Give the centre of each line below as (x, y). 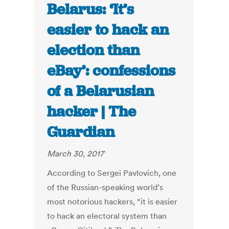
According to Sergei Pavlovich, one (112, 173)
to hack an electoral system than (107, 216)
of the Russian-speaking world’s (105, 187)
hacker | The (92, 112)
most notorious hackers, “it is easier (112, 202)
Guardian (81, 132)
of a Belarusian (101, 91)
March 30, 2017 (76, 154)
